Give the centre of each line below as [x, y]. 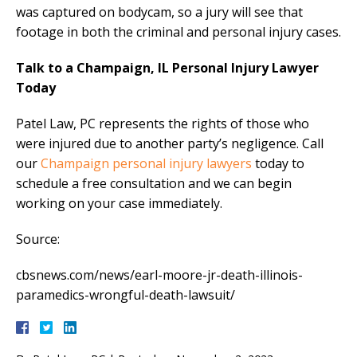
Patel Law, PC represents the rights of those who [163, 124]
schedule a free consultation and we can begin [154, 184]
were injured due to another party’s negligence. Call [170, 144]
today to [278, 164]
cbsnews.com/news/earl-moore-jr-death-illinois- [159, 275]
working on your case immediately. [119, 204]
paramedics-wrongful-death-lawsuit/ [126, 295]
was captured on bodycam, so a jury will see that [159, 12]
